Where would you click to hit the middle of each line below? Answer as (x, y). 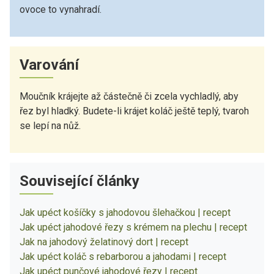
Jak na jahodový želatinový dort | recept (104, 242)
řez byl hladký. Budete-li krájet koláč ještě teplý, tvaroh (134, 111)
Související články (80, 181)
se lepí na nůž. (50, 125)
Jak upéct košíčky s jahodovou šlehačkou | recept (125, 212)
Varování (49, 65)
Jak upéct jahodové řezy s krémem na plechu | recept (133, 227)
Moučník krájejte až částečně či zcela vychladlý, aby (129, 96)
